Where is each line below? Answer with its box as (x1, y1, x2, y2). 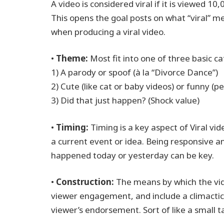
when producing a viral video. (51, 25, 165, 37)
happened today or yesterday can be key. (51, 149, 214, 161)
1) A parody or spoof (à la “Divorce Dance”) (51, 66, 218, 78)
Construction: (56, 176, 114, 188)
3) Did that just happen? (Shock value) (51, 94, 199, 106)
